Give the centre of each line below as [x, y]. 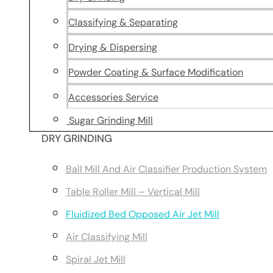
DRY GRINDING [77, 138]
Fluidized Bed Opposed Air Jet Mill [143, 214]
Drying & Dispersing [113, 47]
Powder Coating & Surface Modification [156, 72]
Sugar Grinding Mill [110, 120]
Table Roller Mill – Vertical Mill [133, 192]
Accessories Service [113, 97]
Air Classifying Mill [107, 237]
